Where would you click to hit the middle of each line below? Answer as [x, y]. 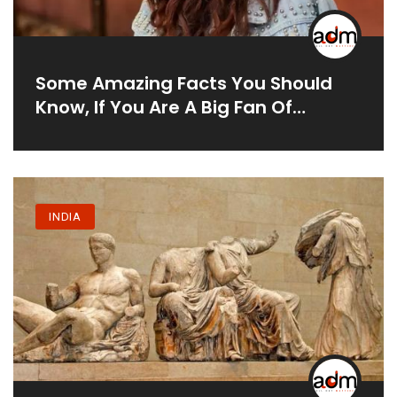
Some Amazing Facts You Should [184, 83]
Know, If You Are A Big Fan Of [164, 107]
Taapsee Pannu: [109, 131]
